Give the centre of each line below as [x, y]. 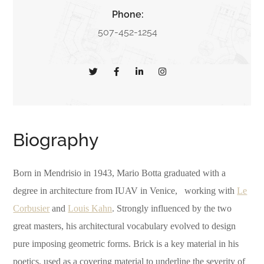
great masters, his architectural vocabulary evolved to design [125, 226]
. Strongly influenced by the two [172, 209]
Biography [56, 140]
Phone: [128, 15]
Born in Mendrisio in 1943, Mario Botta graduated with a [120, 173]
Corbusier [32, 209]
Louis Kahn [90, 209]
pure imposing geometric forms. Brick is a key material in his [126, 244]
